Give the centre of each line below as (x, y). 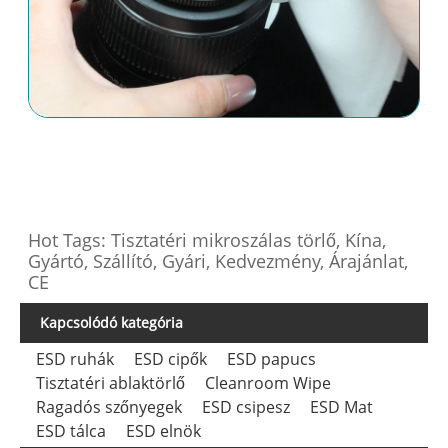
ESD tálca (70, 430)
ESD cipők (170, 358)
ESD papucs (271, 358)
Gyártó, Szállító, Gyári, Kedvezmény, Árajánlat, (218, 260)
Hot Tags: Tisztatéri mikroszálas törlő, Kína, (207, 239)
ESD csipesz (245, 406)
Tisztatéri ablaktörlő (110, 382)
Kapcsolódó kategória (111, 322)
